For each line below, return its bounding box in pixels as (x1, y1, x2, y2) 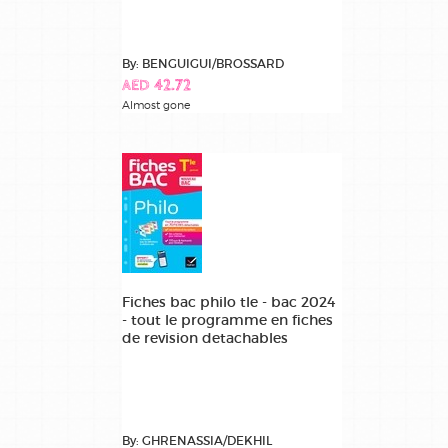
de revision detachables (122, 328, 288, 347)
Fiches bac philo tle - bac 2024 (122, 292, 335, 311)
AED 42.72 (122, 77, 191, 95)
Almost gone (122, 97, 190, 112)
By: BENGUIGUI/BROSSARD (122, 55, 284, 71)
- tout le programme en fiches (122, 310, 333, 329)
